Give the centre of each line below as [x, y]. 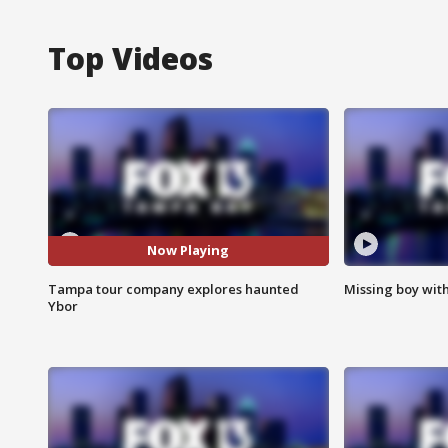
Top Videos [130, 58]
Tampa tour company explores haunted [173, 288]
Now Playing [188, 250]
